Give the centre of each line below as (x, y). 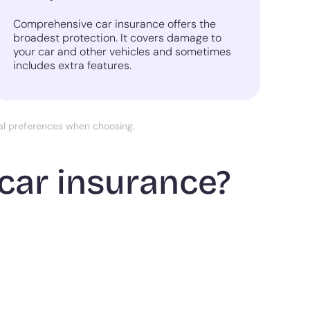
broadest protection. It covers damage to (117, 38)
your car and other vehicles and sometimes (122, 52)
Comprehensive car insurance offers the (114, 24)
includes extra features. (72, 66)
